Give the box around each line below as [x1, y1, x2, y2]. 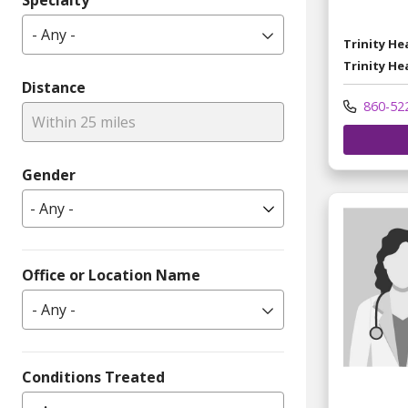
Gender [22, 165, 76, 185]
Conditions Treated [22, 367, 165, 387]
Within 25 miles [32, 112, 136, 132]
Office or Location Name [22, 265, 200, 285]
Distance [22, 77, 86, 97]
